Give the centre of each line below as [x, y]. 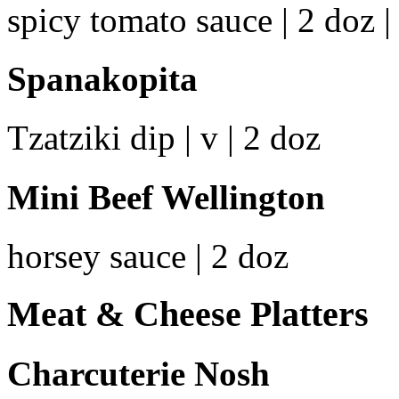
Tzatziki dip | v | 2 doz [164, 138]
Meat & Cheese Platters [188, 313]
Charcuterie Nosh [138, 373]
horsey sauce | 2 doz [148, 256]
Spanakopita [102, 79]
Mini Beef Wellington [166, 197]
